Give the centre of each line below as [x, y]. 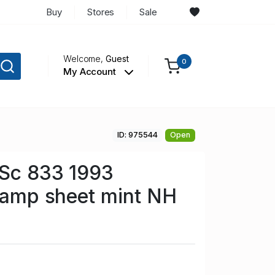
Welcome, [84, 59]
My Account [91, 72]
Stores [101, 12]
